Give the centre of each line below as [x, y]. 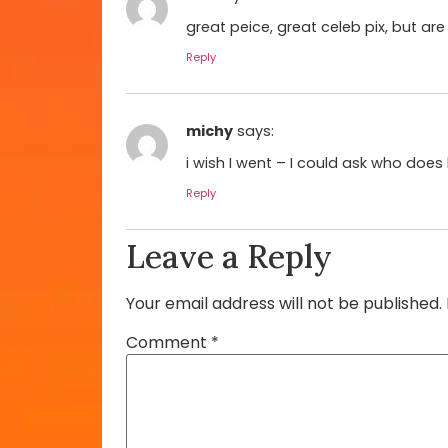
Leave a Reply [229, 257]
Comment [168, 343]
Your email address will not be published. [284, 304]
